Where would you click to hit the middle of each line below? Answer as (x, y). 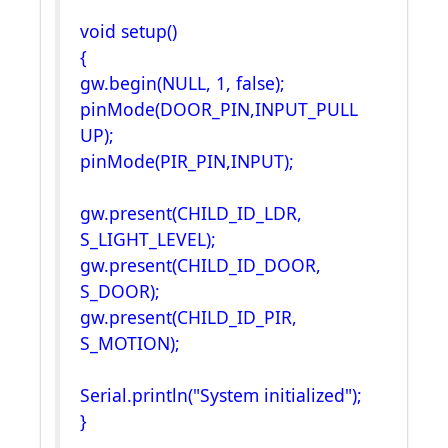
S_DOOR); (120, 291)
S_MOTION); (130, 343)
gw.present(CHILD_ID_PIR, (188, 317)
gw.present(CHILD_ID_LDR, (191, 213)
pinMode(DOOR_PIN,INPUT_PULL (219, 109)
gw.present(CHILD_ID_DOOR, (200, 265)
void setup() (128, 31)
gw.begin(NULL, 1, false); (182, 83)
